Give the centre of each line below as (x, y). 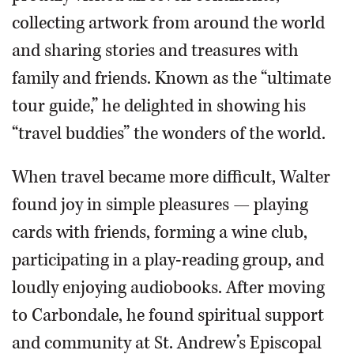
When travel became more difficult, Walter (171, 177)
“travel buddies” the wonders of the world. (169, 134)
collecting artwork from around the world (168, 23)
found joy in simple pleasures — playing (160, 205)
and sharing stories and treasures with (155, 51)
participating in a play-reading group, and (168, 260)
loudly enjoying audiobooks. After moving (168, 288)
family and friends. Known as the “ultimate (171, 78)
